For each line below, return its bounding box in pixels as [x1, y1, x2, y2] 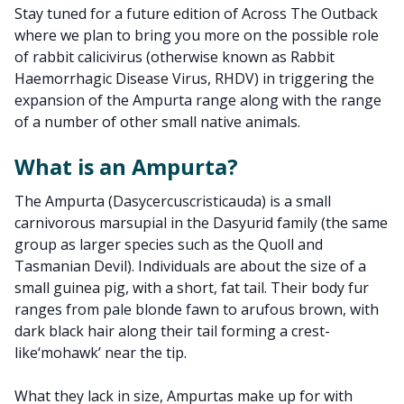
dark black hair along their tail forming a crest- [14, 321, 330, 341]
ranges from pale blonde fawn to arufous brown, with [14, 299, 379, 319]
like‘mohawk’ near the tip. [14, 343, 187, 363]
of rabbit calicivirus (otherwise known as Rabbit [14, 47, 335, 67]
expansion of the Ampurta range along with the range [14, 90, 381, 110]
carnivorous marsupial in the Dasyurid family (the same [14, 213, 388, 233]
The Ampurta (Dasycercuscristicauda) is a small [14, 191, 331, 211]
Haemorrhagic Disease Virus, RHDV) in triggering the [14, 69, 374, 88]
